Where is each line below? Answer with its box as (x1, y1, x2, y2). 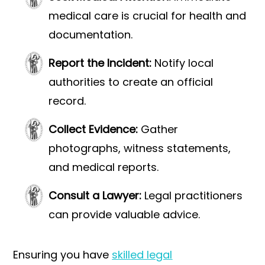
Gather (138, 122, 179, 137)
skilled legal (112, 247, 173, 263)
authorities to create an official (49, 75, 214, 90)
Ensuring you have (13, 247, 112, 263)
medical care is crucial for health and (49, 8, 247, 24)
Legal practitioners (141, 188, 243, 203)
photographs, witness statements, (49, 141, 231, 156)
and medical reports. (49, 160, 159, 175)
